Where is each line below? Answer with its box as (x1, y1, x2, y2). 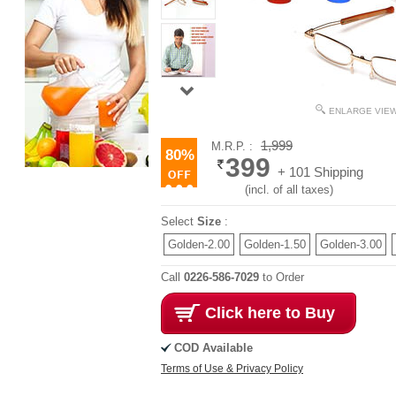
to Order (259, 270, 304, 284)
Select (161, 215, 197, 228)
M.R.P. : (211, 140, 256, 153)
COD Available (174, 341, 253, 354)
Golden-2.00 (168, 238, 230, 251)
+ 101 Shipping (278, 164, 363, 179)
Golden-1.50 (244, 238, 306, 251)
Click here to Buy (205, 304, 335, 322)
